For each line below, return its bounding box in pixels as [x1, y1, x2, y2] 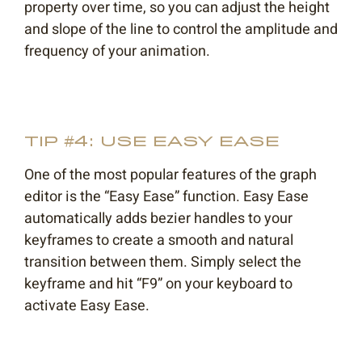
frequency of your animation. [24, 40, 210, 63]
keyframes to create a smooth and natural [24, 229, 293, 252]
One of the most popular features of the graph [24, 164, 317, 187]
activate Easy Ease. [24, 295, 149, 318]
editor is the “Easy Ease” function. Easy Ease [24, 186, 309, 208]
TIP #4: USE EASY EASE [24, 134, 280, 150]
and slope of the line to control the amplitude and [24, 19, 338, 41]
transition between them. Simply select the [24, 251, 301, 274]
